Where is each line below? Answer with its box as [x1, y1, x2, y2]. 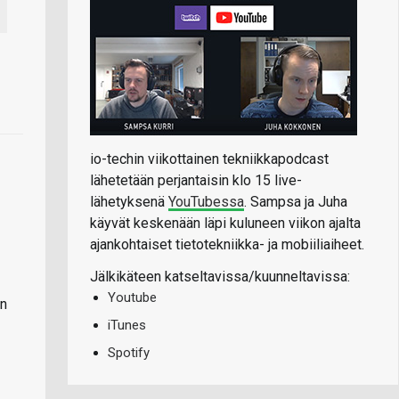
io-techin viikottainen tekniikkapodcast [90, 150, 329, 167]
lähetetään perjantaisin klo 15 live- [90, 171, 302, 189]
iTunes [108, 316, 146, 333]
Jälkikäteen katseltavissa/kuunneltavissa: [90, 267, 350, 285]
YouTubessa [168, 192, 244, 210]
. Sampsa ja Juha [244, 192, 347, 210]
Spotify [108, 344, 150, 361]
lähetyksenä [90, 192, 168, 210]
